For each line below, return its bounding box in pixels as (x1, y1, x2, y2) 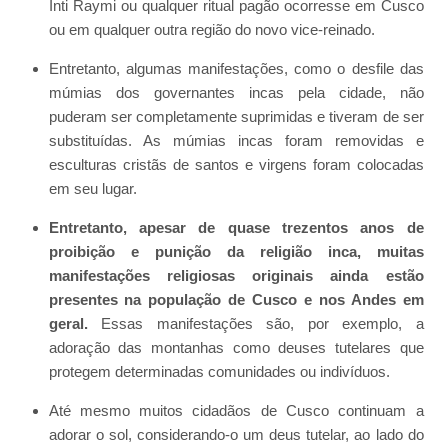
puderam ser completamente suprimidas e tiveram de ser (48, 108, 424, 126)
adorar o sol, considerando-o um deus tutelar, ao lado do (48, 426, 424, 444)
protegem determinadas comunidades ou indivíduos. (48, 363, 390, 381)
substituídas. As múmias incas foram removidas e (48, 132, 424, 150)
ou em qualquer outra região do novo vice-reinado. (48, 21, 375, 39)
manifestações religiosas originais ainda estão (48, 267, 424, 285)
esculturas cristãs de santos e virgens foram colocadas (48, 156, 424, 174)
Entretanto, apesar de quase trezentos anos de (48, 219, 424, 237)
